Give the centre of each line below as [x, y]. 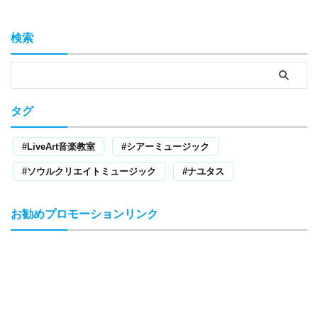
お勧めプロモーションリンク [84, 214]
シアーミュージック [168, 146]
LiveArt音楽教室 [61, 146]
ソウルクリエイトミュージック [92, 171]
